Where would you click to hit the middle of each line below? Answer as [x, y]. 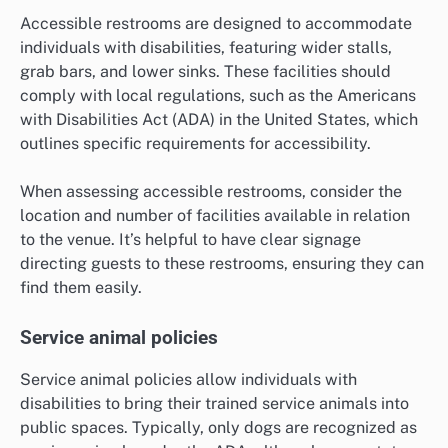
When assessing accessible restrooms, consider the [211, 192]
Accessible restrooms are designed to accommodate [216, 24]
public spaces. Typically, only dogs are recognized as [218, 428]
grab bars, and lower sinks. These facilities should [205, 72]
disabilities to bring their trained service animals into [214, 404]
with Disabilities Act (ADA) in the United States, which [219, 120]
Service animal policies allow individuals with [188, 380]
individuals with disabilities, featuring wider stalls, [206, 48]
